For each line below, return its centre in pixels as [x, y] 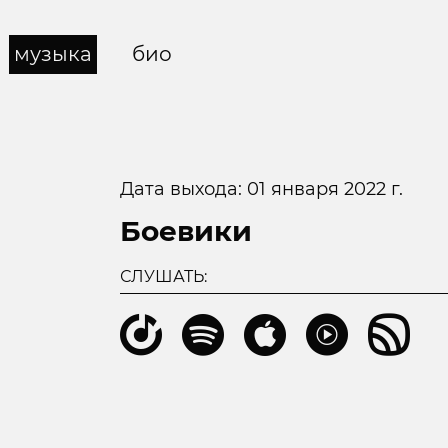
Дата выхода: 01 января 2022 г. [261, 189]
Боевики [185, 231]
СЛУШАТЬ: [163, 276]
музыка [52, 54]
